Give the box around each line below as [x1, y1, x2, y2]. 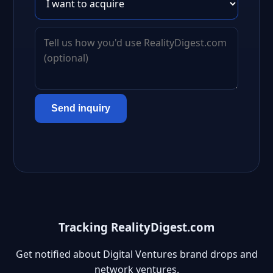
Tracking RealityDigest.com [58, 219, 214, 235]
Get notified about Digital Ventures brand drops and [15, 247, 258, 261]
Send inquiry [51, 103, 110, 113]
